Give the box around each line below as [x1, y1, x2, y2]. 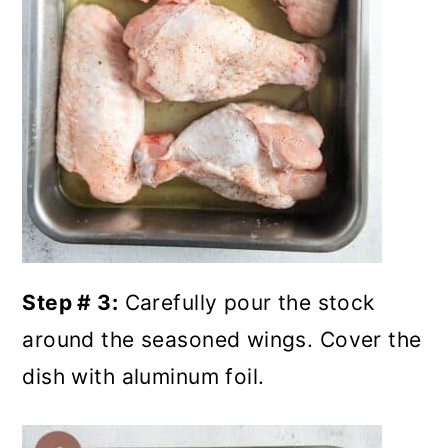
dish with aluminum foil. [22, 364, 271, 389]
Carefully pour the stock [118, 290, 375, 315]
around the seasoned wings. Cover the [22, 327, 422, 352]
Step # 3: [22, 290, 119, 315]
